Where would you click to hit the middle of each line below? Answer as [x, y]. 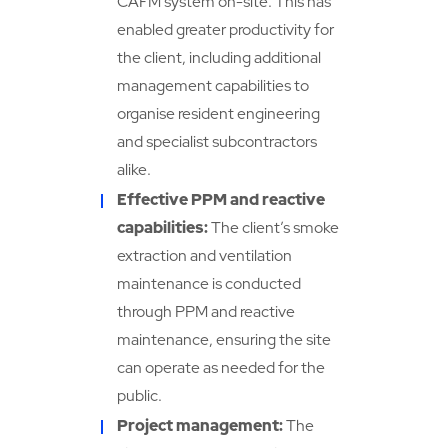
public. [139, 396]
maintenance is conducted [208, 284]
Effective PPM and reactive [220, 200]
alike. [133, 170]
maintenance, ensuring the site [223, 340]
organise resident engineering [218, 114]
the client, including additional [218, 58]
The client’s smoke [274, 228]
